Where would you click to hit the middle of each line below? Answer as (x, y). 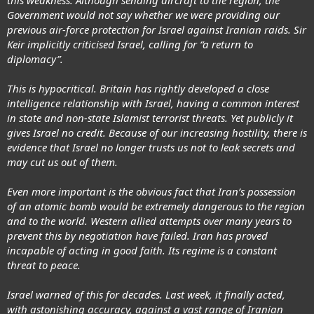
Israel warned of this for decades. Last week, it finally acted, (146, 294)
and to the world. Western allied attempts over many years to (149, 220)
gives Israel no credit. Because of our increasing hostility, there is (157, 132)
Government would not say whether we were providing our (143, 14)
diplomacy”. (35, 59)
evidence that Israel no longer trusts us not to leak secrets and (151, 147)
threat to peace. (44, 265)
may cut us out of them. (62, 162)
